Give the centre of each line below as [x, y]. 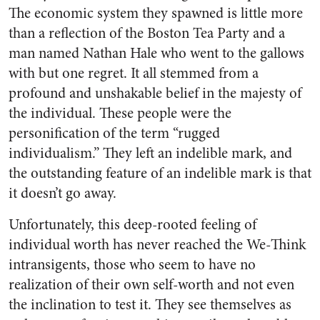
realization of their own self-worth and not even [151, 285]
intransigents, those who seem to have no [132, 265]
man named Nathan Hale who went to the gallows [156, 53]
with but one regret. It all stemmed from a [134, 73]
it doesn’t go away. [62, 193]
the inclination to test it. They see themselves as [150, 305]
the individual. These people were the [120, 113]
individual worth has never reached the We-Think [157, 245]
